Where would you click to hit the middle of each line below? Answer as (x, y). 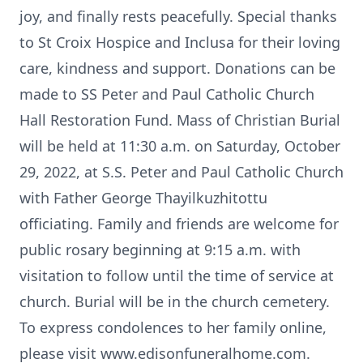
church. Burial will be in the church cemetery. (175, 301)
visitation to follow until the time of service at (177, 275)
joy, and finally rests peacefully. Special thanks (178, 16)
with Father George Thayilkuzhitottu (143, 198)
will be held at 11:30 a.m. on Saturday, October (180, 146)
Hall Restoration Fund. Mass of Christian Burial (180, 120)
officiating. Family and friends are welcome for (179, 224)
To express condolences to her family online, (173, 327)
